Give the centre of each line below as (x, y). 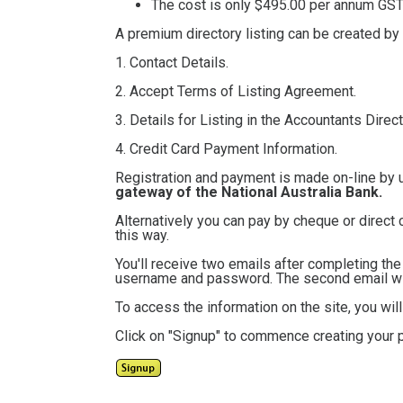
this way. (142, 236)
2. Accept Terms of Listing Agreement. (236, 92)
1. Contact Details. (172, 63)
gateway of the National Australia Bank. (249, 193)
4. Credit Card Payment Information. (226, 149)
